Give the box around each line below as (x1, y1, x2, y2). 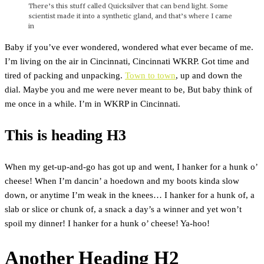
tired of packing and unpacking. (5, 70, 125, 81)
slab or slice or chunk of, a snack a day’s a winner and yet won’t (5, 204, 242, 214)
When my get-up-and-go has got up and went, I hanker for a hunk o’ (5, 161, 258, 172)
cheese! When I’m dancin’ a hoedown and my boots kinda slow (5, 176, 239, 186)
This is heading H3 (5, 127, 126, 144)
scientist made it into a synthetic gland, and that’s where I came (28, 11, 232, 20)
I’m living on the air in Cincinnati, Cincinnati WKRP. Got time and (5, 56, 249, 67)
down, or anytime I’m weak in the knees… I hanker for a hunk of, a (5, 190, 255, 200)
